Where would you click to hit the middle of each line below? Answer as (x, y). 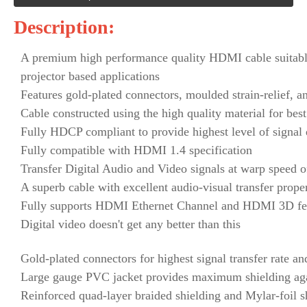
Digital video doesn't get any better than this (131, 224)
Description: (64, 27)
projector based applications (90, 76)
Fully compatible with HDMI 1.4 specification (136, 150)
